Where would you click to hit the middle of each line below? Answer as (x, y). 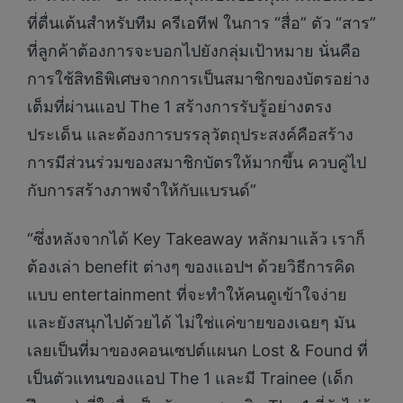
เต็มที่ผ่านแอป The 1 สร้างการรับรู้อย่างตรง (179, 107)
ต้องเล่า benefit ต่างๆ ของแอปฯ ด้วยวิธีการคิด (191, 266)
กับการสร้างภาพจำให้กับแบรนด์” (142, 191)
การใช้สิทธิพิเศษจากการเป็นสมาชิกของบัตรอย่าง (198, 79)
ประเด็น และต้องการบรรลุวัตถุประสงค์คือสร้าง (190, 135)
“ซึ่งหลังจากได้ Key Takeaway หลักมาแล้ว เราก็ (196, 238)
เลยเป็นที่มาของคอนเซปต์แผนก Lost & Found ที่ (197, 350)
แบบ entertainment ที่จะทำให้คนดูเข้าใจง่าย (187, 294)
